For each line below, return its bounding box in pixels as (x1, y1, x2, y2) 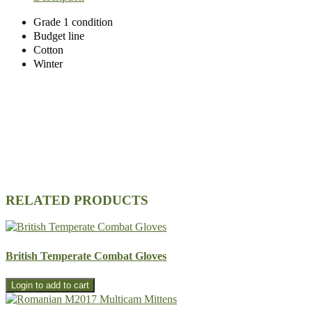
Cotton (33, 43, 63, 56)
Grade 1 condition (33, 15, 113, 28)
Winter (33, 57, 63, 70)
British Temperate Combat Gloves (6, 249, 166, 262)
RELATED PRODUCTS (6, 192, 148, 208)
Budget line (33, 29, 84, 42)
